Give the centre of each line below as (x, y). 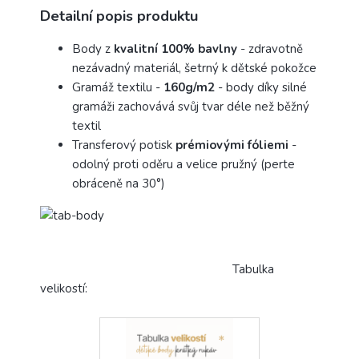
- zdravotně (272, 49)
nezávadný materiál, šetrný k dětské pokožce (194, 69)
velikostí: (64, 288)
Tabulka (157, 269)
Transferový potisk (124, 145)
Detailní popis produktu (119, 16)
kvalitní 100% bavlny (177, 49)
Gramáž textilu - (118, 88)
